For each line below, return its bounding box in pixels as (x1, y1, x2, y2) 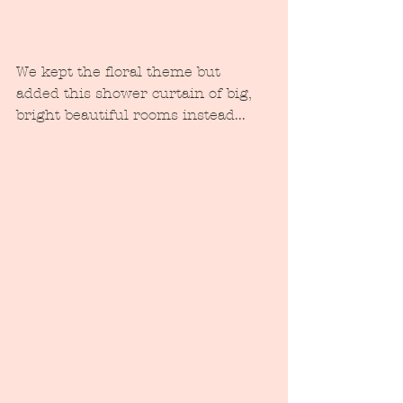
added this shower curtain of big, (16, 84, 255, 102)
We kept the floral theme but (16, 62, 225, 80)
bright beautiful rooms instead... (16, 105, 246, 123)
